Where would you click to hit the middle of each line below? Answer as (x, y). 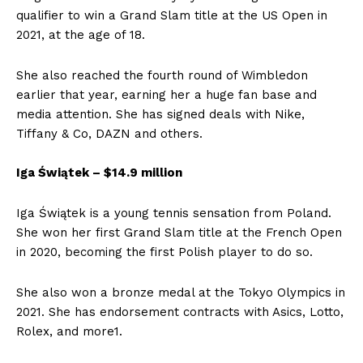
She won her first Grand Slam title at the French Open (179, 233)
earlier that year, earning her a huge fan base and (167, 95)
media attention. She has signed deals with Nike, (160, 114)
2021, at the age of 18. (81, 35)
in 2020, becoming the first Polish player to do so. (164, 252)
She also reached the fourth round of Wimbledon (162, 75)
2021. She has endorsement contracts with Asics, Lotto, (180, 312)
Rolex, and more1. (69, 331)
